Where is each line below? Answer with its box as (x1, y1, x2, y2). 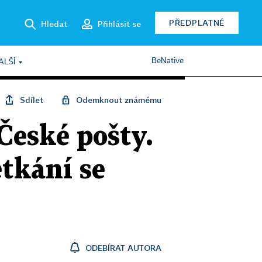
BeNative (151, 57, 184, 65)
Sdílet (20, 95, 43, 105)
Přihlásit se (98, 18, 141, 29)
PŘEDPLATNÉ (169, 18, 225, 27)
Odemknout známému (76, 95, 161, 105)
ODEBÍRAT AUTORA (85, 243, 161, 253)
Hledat (41, 18, 67, 29)
